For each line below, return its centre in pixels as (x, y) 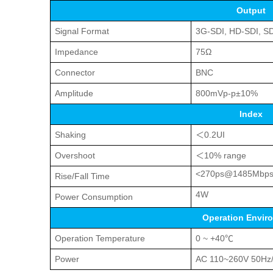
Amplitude (74, 94)
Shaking (70, 135)
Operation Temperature (100, 239)
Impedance (76, 52)
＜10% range (221, 156)
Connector (75, 73)
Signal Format (82, 31)
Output (251, 11)
